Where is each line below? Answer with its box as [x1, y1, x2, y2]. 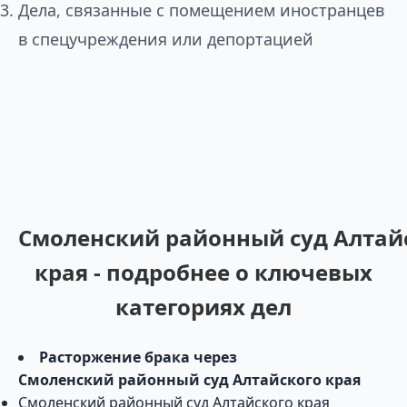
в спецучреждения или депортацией [18, 28, 313, 50]
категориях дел [115, 292, 292, 322]
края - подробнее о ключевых [35, 257, 372, 287]
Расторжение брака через [39, 347, 237, 367]
